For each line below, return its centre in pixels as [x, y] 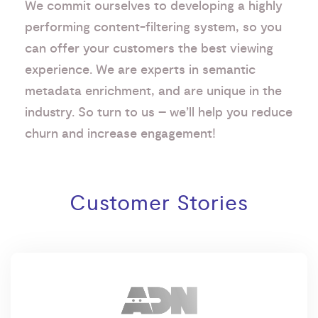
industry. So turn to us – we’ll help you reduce [159, 112]
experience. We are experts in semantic [140, 70]
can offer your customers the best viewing [149, 48]
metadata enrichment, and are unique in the [153, 91]
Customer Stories [159, 203]
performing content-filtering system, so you [153, 27]
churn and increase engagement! [120, 133]
